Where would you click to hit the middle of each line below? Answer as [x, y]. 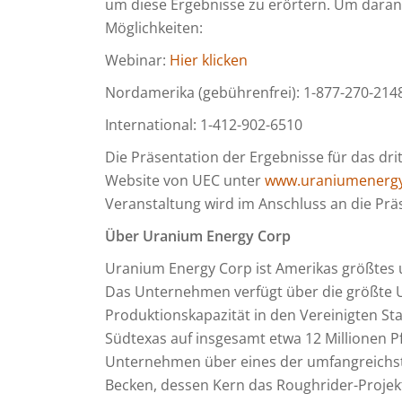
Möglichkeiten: [154, 28]
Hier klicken [209, 60]
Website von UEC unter [185, 180]
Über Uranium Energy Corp [198, 236]
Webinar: [137, 60]
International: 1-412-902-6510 [204, 125]
